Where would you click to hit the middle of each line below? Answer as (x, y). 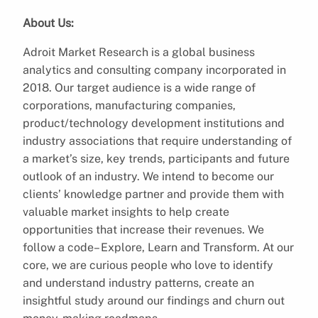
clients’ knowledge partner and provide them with (153, 194)
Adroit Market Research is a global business (139, 52)
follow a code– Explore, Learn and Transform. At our (158, 247)
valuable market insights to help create (126, 212)
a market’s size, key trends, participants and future (156, 158)
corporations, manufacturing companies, (129, 105)
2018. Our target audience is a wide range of (139, 87)
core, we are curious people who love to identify (148, 265)
